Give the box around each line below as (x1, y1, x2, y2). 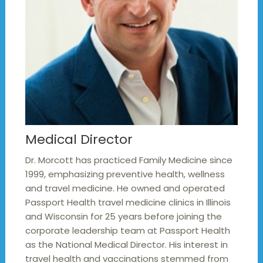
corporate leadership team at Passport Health (25, 224, 230, 237)
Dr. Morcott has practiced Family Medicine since (25, 154, 232, 167)
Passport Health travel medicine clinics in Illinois (25, 196, 231, 209)
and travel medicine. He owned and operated (25, 182, 225, 195)
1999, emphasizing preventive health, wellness (25, 168, 225, 181)
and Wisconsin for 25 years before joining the (25, 210, 222, 223)
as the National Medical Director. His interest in (25, 238, 228, 251)
